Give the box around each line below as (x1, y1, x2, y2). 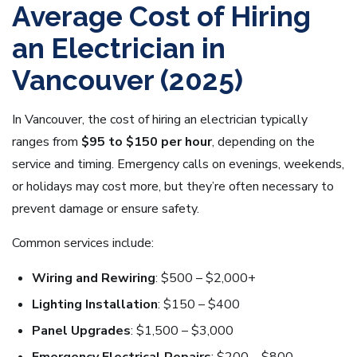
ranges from (12, 133, 81, 151)
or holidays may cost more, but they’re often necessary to (12, 178, 334, 196)
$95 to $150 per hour (81, 133, 212, 151)
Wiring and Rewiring (32, 269, 155, 288)
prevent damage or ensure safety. (12, 200, 199, 218)
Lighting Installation (32, 296, 158, 314)
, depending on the (212, 133, 315, 151)
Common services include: (12, 234, 154, 253)
